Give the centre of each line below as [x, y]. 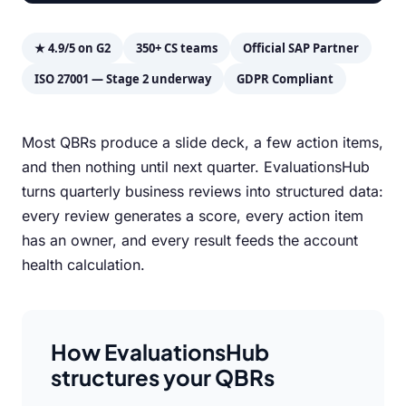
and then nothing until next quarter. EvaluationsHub [196, 167]
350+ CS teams [177, 48]
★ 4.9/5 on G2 [72, 48]
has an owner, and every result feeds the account [190, 240]
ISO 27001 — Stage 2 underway [123, 79]
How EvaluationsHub [160, 352]
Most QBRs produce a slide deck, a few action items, [203, 142]
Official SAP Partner [301, 48]
